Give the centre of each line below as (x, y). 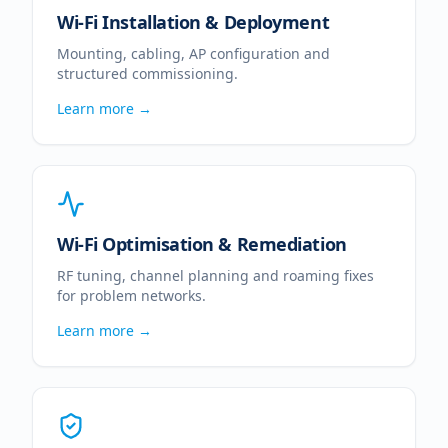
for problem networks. (131, 295)
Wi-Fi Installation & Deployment (193, 22)
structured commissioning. (147, 73)
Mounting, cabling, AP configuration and (193, 53)
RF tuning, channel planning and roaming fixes (215, 275)
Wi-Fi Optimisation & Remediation (202, 244)
